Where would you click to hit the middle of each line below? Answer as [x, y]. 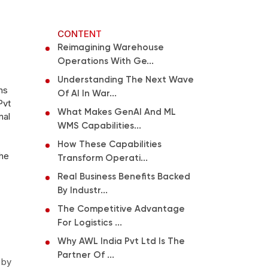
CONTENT [80, 33]
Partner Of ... [86, 255]
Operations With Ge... [106, 61]
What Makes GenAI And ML [117, 112]
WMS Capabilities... [99, 126]
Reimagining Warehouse [111, 47]
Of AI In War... [87, 93]
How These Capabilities [109, 144]
